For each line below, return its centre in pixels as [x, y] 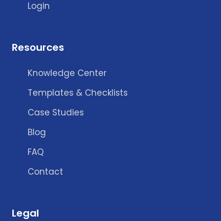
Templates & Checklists [78, 93]
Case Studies [56, 113]
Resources [38, 48]
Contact [45, 172]
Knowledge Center [67, 73]
